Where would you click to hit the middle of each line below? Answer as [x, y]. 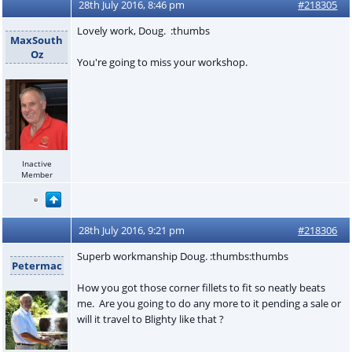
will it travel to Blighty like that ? [150, 319]
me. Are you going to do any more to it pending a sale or [209, 303]
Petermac [37, 265]
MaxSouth [37, 40]
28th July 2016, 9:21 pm [132, 230]
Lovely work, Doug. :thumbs [143, 30]
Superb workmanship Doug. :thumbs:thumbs [182, 256]
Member [37, 174]
